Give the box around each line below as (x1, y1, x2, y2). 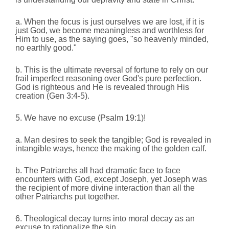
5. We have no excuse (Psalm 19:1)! (15, 113, 146, 123)
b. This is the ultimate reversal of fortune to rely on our (15, 65, 208, 75)
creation (15, 91, 44, 101)
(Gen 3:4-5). (47, 91, 89, 101)
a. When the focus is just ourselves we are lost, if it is (15, 17, 204, 27)
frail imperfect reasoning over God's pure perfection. (15, 74, 201, 83)
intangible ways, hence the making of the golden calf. (15, 144, 207, 153)
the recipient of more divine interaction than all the (15, 184, 195, 193)
